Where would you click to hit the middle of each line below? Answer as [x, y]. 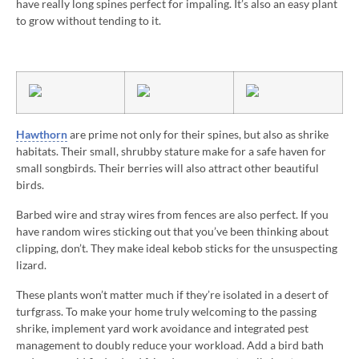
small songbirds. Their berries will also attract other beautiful [167, 168]
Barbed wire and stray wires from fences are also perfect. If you [172, 215]
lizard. [31, 265]
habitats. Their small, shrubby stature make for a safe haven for [171, 151]
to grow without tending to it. [89, 21]
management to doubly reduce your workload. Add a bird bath [170, 345]
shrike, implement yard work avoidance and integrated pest [162, 329]
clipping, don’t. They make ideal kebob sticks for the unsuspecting [177, 248]
